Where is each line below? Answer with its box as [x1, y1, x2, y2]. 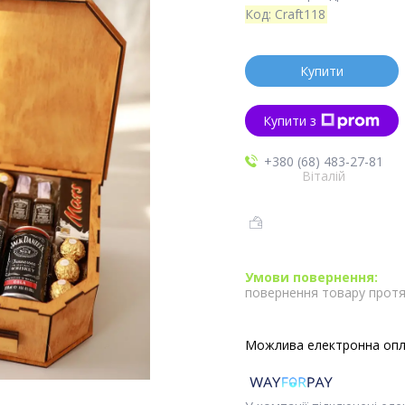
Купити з [263, 112, 317, 129]
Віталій [302, 167, 346, 184]
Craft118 [274, 5, 325, 23]
